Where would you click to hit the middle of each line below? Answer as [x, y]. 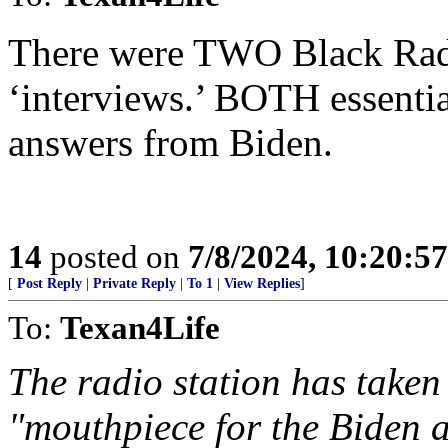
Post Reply [49, 283]
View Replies [262, 283]
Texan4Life [140, 327]
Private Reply [134, 283]
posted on [115, 256]
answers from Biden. [170, 142]
